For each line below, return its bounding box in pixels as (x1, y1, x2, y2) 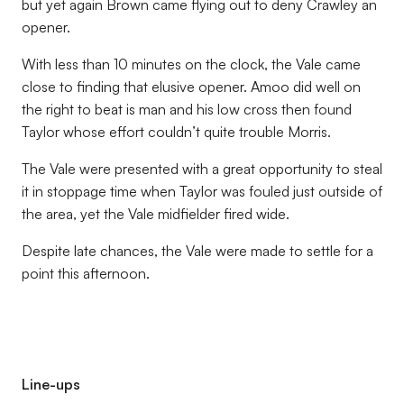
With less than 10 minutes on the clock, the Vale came (22, 55, 361, 73)
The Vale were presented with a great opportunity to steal (22, 160, 382, 178)
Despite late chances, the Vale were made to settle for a (22, 242, 373, 260)
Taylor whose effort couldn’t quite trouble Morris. (22, 123, 331, 141)
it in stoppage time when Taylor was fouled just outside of (22, 182, 382, 200)
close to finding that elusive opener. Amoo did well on (22, 78, 361, 96)
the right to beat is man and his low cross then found (22, 100, 352, 118)
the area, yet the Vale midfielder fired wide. (22, 205, 289, 223)
